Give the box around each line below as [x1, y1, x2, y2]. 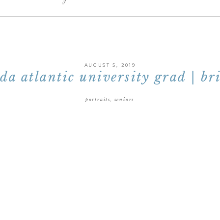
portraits [85, 97, 110, 102]
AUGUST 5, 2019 [84, 62, 136, 68]
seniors [114, 97, 135, 102]
